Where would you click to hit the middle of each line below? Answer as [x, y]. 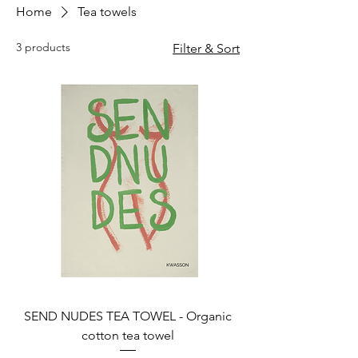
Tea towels [107, 12]
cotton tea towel [128, 335]
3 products [43, 47]
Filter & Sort [206, 48]
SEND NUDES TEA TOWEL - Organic [128, 316]
